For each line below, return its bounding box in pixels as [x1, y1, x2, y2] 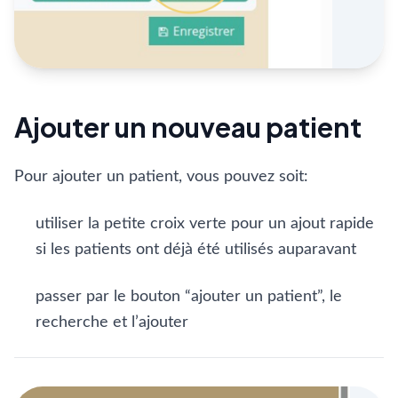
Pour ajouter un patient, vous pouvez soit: [14, 169, 308, 185]
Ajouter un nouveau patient [14, 110, 362, 144]
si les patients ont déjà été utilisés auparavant [36, 242, 356, 258]
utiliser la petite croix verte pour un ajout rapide [36, 216, 374, 232]
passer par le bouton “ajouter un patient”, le [36, 289, 342, 305]
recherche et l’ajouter [36, 314, 188, 330]
